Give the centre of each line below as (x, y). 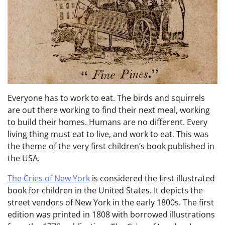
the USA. (24, 158)
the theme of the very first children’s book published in (111, 146)
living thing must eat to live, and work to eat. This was (108, 134)
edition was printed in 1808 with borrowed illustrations (111, 215)
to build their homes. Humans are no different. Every (107, 122)
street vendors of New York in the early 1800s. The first (111, 203)
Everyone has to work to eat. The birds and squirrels (106, 98)
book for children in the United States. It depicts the (105, 191)
